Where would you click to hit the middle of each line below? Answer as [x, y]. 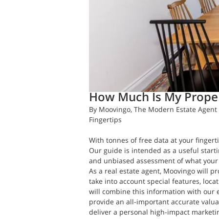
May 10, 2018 [183, 82]
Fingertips [105, 120]
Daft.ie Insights [135, 82]
